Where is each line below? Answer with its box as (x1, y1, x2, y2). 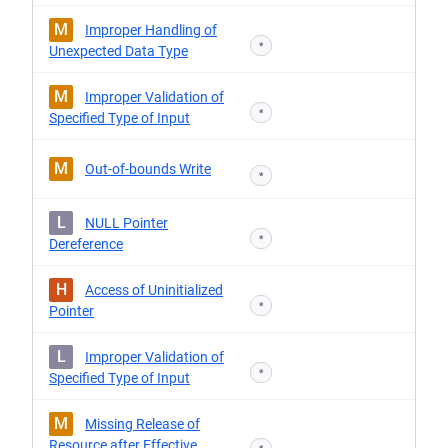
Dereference (49, 236, 123, 252)
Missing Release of (85, 416, 200, 432)
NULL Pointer (85, 215, 168, 231)
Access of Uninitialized (85, 282, 223, 298)
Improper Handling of (85, 22, 217, 38)
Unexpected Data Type (49, 43, 188, 59)
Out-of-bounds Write (85, 161, 211, 177)
